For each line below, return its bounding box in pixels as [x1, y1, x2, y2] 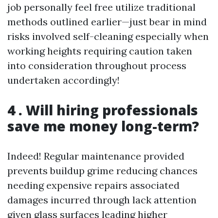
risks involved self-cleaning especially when [7, 30, 209, 42]
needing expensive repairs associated [7, 179, 180, 191]
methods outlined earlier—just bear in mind [7, 16, 207, 28]
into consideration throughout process [7, 59, 186, 72]
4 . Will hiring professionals [7, 101, 198, 119]
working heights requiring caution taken [7, 45, 192, 57]
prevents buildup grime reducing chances [7, 164, 198, 177]
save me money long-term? [7, 117, 199, 135]
